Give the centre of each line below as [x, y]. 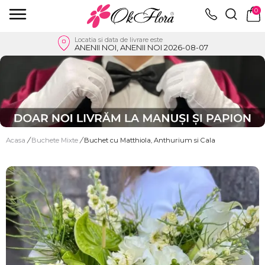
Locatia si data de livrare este [118, 39]
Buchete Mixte [56, 140]
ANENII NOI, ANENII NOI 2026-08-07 [141, 47]
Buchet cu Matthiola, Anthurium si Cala [150, 140]
